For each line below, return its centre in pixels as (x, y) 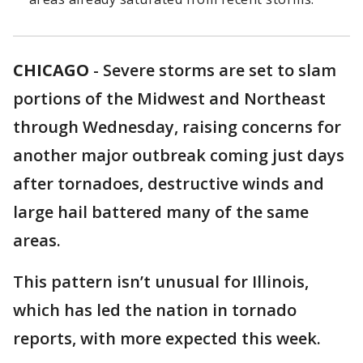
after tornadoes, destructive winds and (169, 184)
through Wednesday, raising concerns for (177, 127)
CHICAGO (51, 70)
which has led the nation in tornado (155, 310)
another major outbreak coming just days (179, 155)
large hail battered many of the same (161, 212)
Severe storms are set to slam (220, 70)
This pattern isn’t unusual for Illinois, (161, 282)
